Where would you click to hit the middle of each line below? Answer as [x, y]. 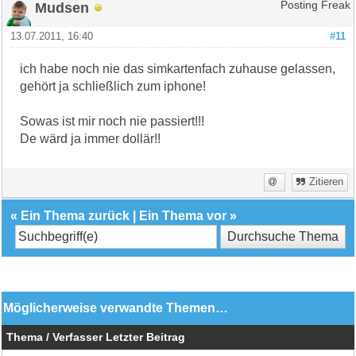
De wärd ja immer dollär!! [91, 138]
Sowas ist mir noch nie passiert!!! [112, 121]
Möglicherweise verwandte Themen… [116, 308]
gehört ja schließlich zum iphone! [113, 86]
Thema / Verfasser [55, 337]
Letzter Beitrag [146, 337]
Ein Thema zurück [75, 215]
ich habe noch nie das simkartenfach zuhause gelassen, [178, 68]
